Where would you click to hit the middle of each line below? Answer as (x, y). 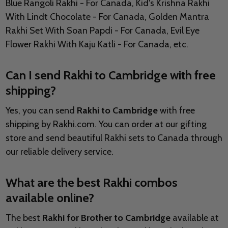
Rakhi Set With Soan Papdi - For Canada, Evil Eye (102, 31)
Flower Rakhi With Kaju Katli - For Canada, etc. (97, 45)
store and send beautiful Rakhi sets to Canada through (114, 138)
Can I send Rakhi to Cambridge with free (110, 75)
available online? (50, 198)
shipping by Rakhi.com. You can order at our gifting (106, 124)
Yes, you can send (41, 111)
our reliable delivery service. (59, 152)
